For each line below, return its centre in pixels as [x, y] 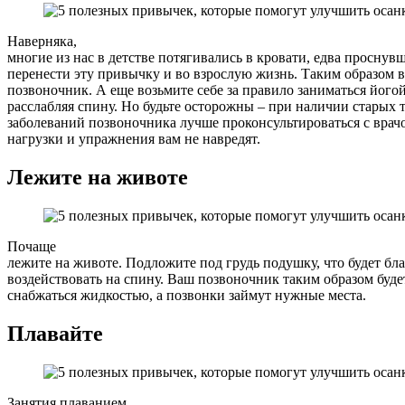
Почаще [32, 246]
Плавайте [55, 333]
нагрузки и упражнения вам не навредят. [134, 139]
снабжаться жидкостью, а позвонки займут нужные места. [187, 295]
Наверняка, [42, 42]
